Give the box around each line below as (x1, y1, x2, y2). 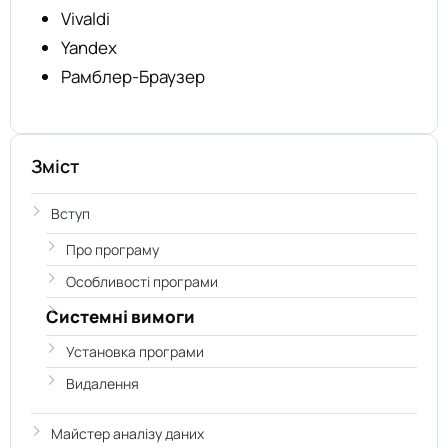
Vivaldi (61, 7, 110, 30)
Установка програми (66, 342, 204, 361)
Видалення (66, 374, 139, 393)
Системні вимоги (46, 305, 195, 328)
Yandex (61, 36, 117, 59)
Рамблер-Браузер (61, 65, 205, 88)
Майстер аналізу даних (51, 424, 204, 443)
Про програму (66, 240, 159, 259)
